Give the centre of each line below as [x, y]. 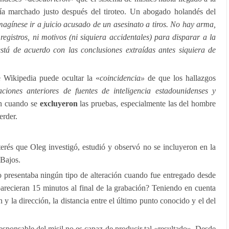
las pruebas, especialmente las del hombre [146, 104]
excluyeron [57, 104]
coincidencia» [124, 78]
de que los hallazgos [182, 78]
